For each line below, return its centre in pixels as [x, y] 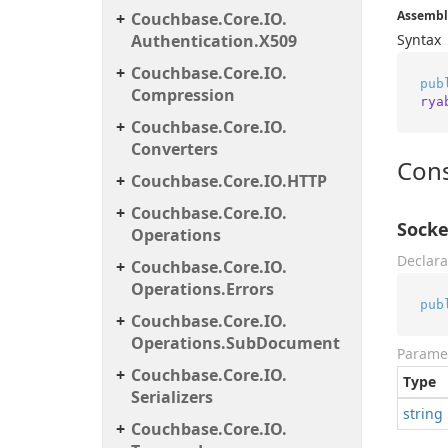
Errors [250, 289]
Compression [183, 95]
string [423, 413]
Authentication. [195, 41]
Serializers [172, 397]
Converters [174, 149]
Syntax [419, 39]
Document [298, 343]
